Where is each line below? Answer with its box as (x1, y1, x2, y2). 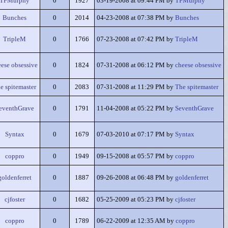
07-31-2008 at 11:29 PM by (97, 83, 175, 91)
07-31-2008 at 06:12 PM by (97, 62, 175, 69)
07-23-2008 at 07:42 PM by (97, 36, 175, 43)
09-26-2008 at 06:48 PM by (97, 174, 175, 181)
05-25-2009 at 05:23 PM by (97, 196, 175, 203)
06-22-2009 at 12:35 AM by (97, 217, 176, 224)
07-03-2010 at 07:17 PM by (97, 131, 175, 138)
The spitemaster (175, 83, 218, 91)
